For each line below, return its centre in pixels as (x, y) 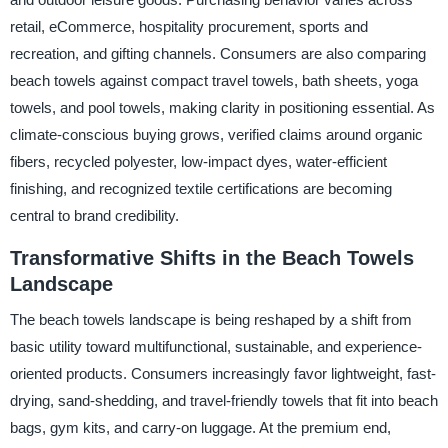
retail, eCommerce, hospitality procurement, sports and (188, 26)
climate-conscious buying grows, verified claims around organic (216, 134)
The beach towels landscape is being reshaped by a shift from (210, 320)
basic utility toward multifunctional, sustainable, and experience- (215, 347)
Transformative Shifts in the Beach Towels (211, 257)
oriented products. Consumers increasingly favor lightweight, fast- (222, 374)
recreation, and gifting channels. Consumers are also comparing (217, 53)
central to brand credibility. (94, 215)
